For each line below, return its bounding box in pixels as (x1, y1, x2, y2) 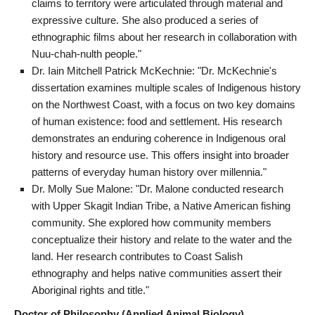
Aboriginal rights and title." (32, 283, 149, 296)
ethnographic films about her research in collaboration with (32, 30, 297, 43)
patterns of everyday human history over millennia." (32, 165, 266, 178)
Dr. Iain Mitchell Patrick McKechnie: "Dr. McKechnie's (32, 64, 277, 77)
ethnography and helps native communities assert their (32, 266, 282, 279)
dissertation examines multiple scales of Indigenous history (32, 81, 301, 94)
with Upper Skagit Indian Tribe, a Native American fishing (32, 199, 290, 212)
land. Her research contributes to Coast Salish (32, 250, 243, 262)
